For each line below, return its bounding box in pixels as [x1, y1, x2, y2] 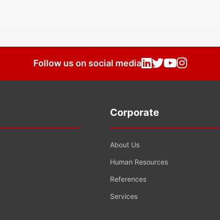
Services [110, 192, 137, 201]
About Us [110, 140, 139, 149]
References [110, 175, 146, 184]
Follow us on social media [33, 58, 141, 69]
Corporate [110, 107, 159, 119]
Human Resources [110, 158, 168, 166]
